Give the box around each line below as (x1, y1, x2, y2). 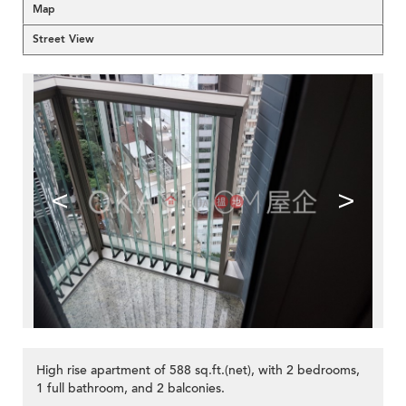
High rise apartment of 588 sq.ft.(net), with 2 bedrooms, (36, 362, 360, 380)
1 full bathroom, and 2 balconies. (36, 380, 225, 398)
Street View (33, 32, 94, 46)
